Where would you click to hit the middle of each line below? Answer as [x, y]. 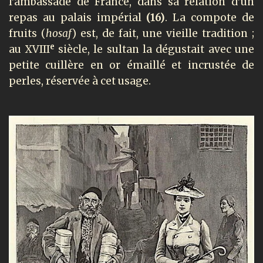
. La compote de [210, 18]
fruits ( [27, 34]
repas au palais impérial [78, 18]
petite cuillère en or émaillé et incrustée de [131, 65]
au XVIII [30, 50]
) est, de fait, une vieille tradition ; [163, 34]
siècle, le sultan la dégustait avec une [156, 50]
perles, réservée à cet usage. [80, 81]
